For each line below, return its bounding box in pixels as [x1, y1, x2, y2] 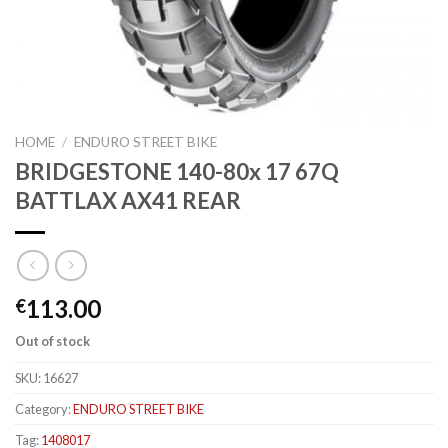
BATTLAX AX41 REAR [15, 186, 241, 214]
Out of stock [15, 333, 90, 350]
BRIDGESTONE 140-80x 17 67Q [15, 157, 339, 185]
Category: [15, 401, 73, 418]
